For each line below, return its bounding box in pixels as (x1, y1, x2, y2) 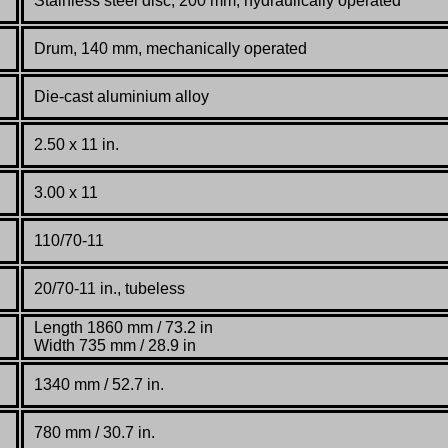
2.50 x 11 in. (34, 136, 119, 154)
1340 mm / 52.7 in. (34, 376, 164, 394)
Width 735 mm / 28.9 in (34, 337, 196, 355)
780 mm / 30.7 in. (34, 424, 155, 442)
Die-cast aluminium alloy (34, 88, 209, 106)
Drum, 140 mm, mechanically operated (34, 40, 307, 58)
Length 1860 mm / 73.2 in (34, 319, 213, 337)
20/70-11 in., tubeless (34, 280, 185, 298)
